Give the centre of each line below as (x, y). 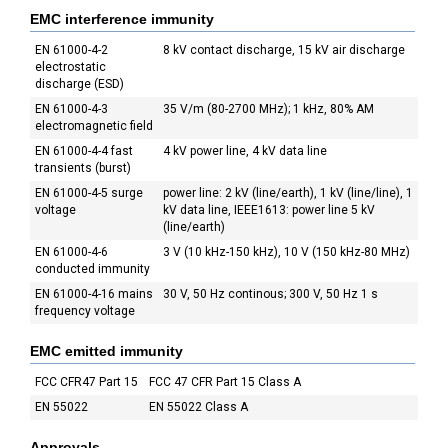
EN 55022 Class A (198, 407)
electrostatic (70, 67)
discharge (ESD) (79, 84)
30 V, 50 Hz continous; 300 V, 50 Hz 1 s (270, 294)
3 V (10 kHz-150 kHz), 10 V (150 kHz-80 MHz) (286, 252)
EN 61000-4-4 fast (84, 151)
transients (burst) (83, 168)
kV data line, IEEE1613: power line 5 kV (269, 210)
